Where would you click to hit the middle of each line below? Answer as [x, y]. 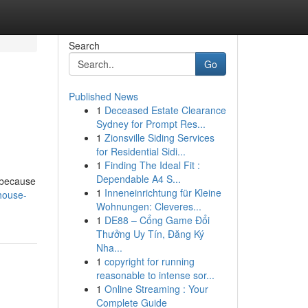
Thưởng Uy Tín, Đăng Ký [150, 234]
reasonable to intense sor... [155, 275]
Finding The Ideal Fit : [152, 165]
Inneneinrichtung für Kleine [163, 192]
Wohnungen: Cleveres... [148, 206]
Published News [103, 96]
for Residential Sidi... [141, 151]
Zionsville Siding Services [159, 137]
